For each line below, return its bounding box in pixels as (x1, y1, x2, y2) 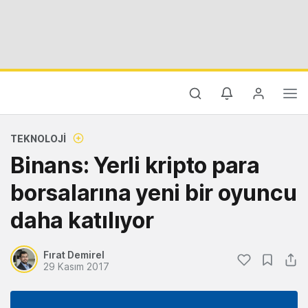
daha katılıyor (10, 207, 154, 234)
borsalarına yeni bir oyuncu (10, 179, 297, 206)
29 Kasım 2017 (43, 261, 109, 272)
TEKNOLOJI (10, 133, 66, 144)
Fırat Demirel (43, 249, 104, 261)
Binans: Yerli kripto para (10, 152, 260, 179)
